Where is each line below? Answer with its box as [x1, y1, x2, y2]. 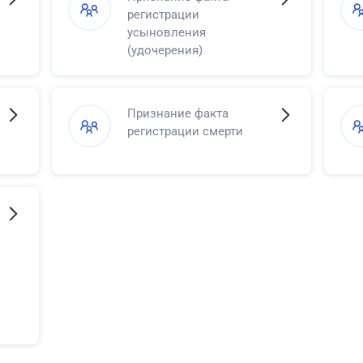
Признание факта [126, 105, 228, 121]
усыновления [126, 24, 206, 40]
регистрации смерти [126, 123, 243, 139]
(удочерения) [126, 42, 203, 58]
